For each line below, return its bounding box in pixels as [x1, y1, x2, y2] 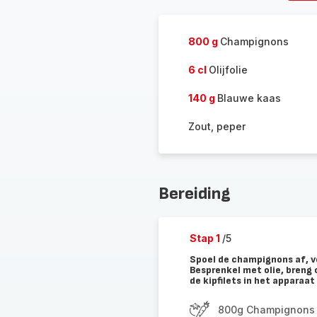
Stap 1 [189, 232, 222, 244]
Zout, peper [188, 120, 246, 132]
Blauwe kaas [217, 92, 281, 104]
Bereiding [158, 183, 231, 204]
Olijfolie [208, 64, 248, 76]
